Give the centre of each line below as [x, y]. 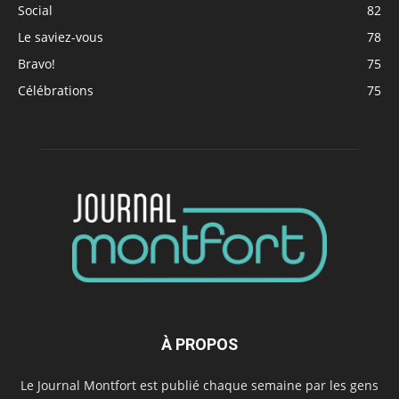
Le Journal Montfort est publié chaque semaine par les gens [199, 386]
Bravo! [37, 63]
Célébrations [56, 90]
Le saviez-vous [61, 37]
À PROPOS [199, 345]
